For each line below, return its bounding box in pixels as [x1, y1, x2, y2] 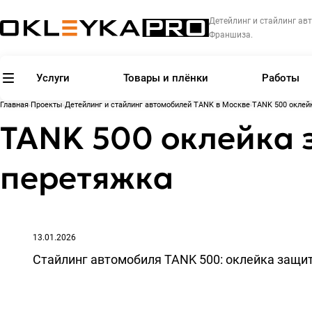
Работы [261, 72, 299, 84]
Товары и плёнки [123, 72, 209, 84]
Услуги [36, 72, 70, 84]
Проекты [31, 100, 63, 110]
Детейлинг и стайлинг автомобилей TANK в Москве [65, 100, 250, 110]
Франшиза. [209, 30, 253, 40]
